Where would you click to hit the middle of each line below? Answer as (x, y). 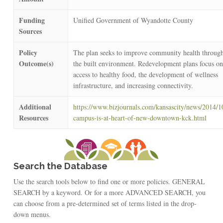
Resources (33, 117)
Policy (28, 52)
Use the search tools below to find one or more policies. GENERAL (109, 181)
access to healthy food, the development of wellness (145, 74)
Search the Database (60, 166)
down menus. (32, 214)
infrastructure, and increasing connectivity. (133, 85)
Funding (32, 20)
